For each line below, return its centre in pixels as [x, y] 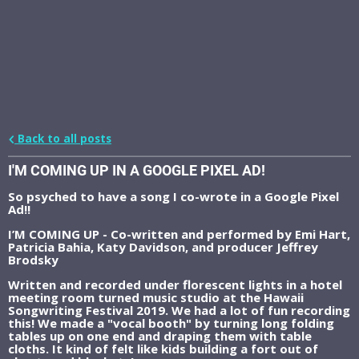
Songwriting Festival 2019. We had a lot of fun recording [179, 310]
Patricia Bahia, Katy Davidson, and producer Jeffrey [163, 246]
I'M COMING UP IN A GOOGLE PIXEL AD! [137, 170]
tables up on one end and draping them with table [160, 335]
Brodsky [35, 259]
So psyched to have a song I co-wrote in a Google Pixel [173, 196]
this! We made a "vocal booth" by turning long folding [171, 323]
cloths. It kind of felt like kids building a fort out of [163, 348]
